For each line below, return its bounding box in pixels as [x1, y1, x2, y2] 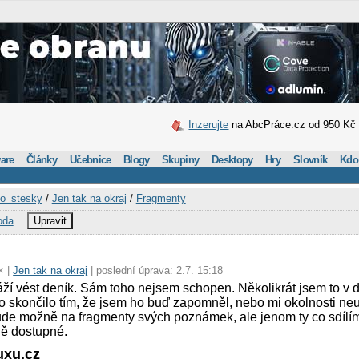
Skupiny [162, 153, 200, 166]
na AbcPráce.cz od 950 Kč [228, 119, 357, 131]
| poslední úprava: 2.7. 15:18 [87, 264, 224, 276]
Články [26, 153, 58, 166]
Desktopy [212, 153, 253, 166]
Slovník [293, 153, 328, 166]
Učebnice [70, 153, 111, 166]
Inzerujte [188, 119, 229, 131]
